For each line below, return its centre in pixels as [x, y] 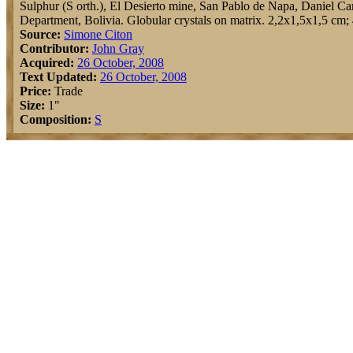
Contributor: [54, 48]
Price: [35, 91]
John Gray [118, 48]
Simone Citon [98, 34]
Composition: [56, 119]
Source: [40, 34]
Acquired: [47, 63]
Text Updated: [58, 77]
